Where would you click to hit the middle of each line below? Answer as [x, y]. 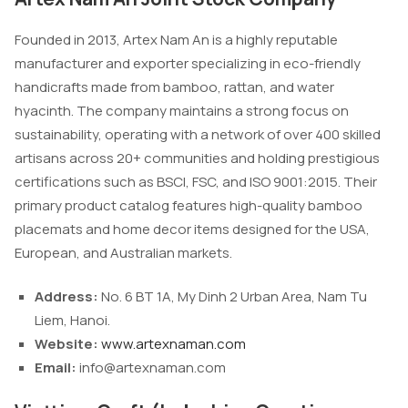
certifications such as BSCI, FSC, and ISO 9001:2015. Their [196, 181]
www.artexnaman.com [173, 344]
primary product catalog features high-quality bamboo [189, 205]
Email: [56, 368]
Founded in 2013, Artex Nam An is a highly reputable [176, 39]
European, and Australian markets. [123, 252]
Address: [66, 297]
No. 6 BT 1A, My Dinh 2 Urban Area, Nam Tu [233, 297]
